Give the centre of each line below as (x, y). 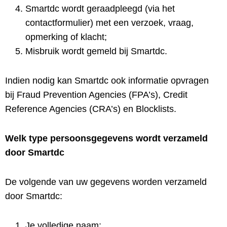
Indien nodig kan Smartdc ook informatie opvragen (107, 81)
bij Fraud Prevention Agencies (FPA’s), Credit (96, 95)
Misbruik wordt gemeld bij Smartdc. (96, 51)
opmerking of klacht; (66, 37)
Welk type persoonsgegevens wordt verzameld (106, 138)
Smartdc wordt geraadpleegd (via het (100, 9)
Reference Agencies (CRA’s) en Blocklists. (91, 109)
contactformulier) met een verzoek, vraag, (109, 23)
